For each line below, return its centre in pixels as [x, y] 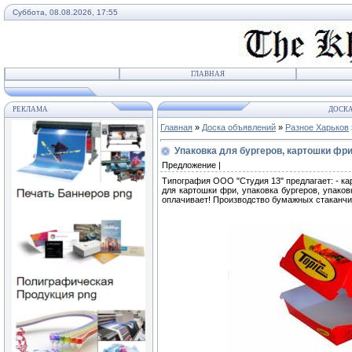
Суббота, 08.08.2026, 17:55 [65, 12]
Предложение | [191, 165]
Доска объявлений [239, 127]
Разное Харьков [317, 127]
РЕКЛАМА [30, 109]
